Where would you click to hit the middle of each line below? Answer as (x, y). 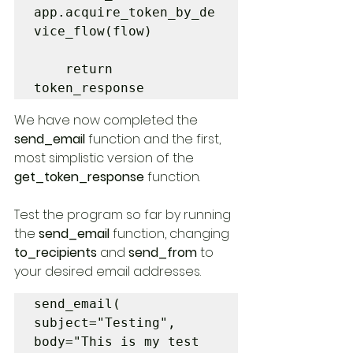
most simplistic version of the (106, 158)
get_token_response (81, 177)
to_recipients (57, 253)
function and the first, (156, 139)
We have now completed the (108, 120)
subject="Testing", (109, 323)
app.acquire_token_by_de (124, 12)
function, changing (173, 234)
